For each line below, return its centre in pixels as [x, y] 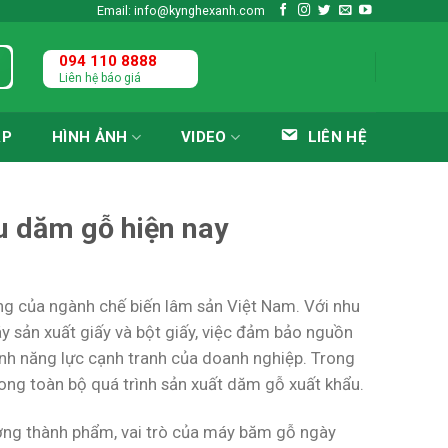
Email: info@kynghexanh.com [180, 10]
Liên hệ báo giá [100, 78]
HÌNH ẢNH [90, 137]
